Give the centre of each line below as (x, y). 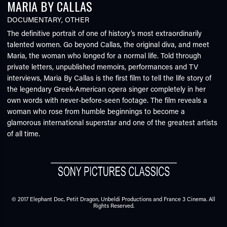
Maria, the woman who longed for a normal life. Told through (104, 55)
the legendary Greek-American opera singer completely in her (107, 89)
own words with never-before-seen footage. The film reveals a (107, 100)
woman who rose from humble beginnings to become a (96, 111)
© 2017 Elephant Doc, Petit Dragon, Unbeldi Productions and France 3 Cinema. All (113, 199)
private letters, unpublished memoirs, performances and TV (103, 66)
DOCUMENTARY (34, 20)
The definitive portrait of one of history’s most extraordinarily (105, 33)
